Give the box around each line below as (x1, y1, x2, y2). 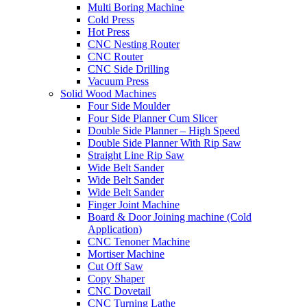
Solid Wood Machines (60, 87, 156, 99)
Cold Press (88, 13, 134, 25)
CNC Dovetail (88, 284, 151, 297)
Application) (88, 223, 142, 235)
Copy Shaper (88, 272, 145, 284)
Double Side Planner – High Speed (88, 124, 240, 136)
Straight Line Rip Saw (88, 149, 184, 161)
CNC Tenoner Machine (88, 235, 190, 247)
